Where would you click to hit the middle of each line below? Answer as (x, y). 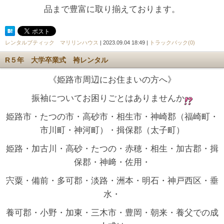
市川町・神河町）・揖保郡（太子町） (112, 130)
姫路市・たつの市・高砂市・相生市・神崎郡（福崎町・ (112, 116)
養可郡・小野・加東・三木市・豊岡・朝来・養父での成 (112, 212)
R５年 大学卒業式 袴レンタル (56, 60)
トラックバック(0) (172, 42)
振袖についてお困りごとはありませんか (108, 98)
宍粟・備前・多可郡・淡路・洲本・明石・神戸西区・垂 (112, 180)
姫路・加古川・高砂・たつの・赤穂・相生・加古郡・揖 (112, 148)
